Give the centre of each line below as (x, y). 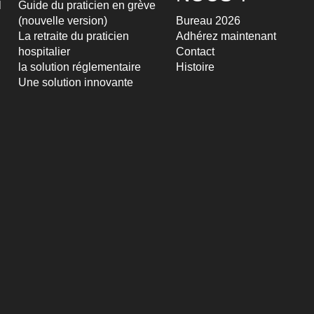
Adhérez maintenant (226, 36)
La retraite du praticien (74, 36)
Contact (195, 52)
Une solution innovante (76, 82)
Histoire (195, 67)
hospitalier (44, 52)
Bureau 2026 (208, 21)
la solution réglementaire (80, 67)
